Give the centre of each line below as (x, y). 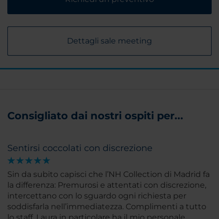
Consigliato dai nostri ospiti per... (95, 116)
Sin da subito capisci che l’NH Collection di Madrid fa (109, 175)
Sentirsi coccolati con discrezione (80, 148)
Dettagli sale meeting (109, 41)
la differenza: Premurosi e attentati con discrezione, (107, 185)
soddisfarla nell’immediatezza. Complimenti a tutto (107, 207)
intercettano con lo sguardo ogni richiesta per (97, 196)
